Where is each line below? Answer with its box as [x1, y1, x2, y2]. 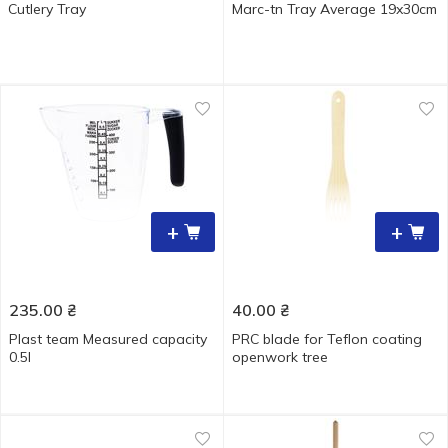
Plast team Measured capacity [9, 330, 207, 348]
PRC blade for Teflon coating [232, 330, 422, 348]
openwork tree [232, 348, 328, 366]
